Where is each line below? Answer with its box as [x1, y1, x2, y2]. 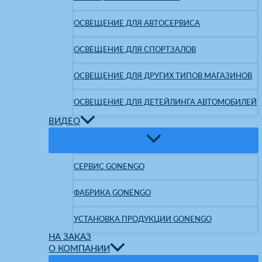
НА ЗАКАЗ [49, 233, 91, 242]
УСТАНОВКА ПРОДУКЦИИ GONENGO [74, 215, 212, 224]
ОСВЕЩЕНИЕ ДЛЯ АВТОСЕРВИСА [74, 19, 200, 28]
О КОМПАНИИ [49, 244, 110, 253]
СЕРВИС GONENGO [74, 163, 144, 171]
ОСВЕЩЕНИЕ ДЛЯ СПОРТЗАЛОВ [74, 46, 196, 54]
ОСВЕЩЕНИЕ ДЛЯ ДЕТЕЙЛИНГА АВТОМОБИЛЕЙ [74, 98, 257, 107]
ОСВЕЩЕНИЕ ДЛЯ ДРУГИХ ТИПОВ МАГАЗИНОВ [74, 72, 252, 81]
